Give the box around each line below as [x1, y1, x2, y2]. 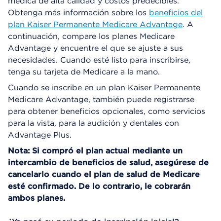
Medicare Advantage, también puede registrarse [8, 94, 194, 104]
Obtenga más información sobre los [8, 7, 149, 17]
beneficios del [149, 7, 203, 17]
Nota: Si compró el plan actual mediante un [8, 146, 183, 155]
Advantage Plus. [8, 130, 72, 140]
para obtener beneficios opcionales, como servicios [8, 106, 205, 116]
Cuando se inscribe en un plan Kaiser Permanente [8, 82, 200, 92]
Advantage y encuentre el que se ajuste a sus [8, 43, 183, 53]
